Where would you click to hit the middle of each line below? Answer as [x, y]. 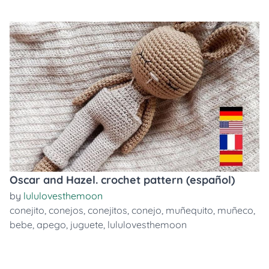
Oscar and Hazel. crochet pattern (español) [122, 180]
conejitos [107, 210]
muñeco [235, 210]
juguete [87, 225]
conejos [66, 210]
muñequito [189, 210]
